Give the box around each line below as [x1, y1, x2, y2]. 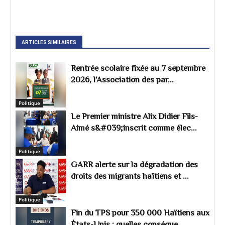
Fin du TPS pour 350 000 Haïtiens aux [71, 207, 209, 217]
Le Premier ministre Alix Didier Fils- [71, 111, 198, 121]
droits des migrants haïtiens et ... [71, 171, 189, 181]
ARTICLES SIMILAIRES [22, 39, 76, 45]
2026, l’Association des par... [71, 74, 174, 84]
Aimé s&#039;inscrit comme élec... [71, 123, 197, 133]
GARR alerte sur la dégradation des [71, 159, 198, 169]
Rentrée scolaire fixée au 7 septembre [71, 63, 205, 73]
